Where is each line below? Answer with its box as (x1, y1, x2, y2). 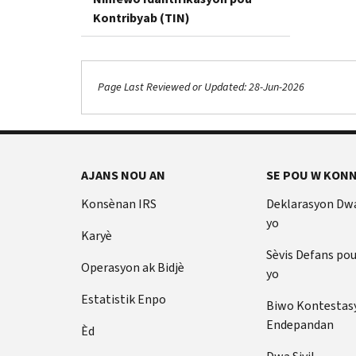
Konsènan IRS (81, 195, 157, 212)
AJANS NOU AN (81, 166, 165, 184)
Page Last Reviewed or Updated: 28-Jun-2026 (98, 79, 304, 95)
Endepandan (265, 315, 334, 333)
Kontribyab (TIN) (93, 9, 190, 26)
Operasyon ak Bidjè (81, 258, 184, 276)
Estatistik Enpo (81, 290, 166, 308)
